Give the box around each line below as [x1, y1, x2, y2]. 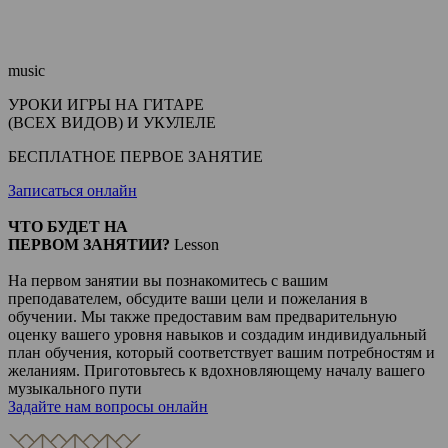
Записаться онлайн [8, 182, 137, 199]
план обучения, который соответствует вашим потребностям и [8, 344, 435, 361]
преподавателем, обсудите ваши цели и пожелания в [8, 290, 368, 307]
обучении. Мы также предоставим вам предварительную [8, 308, 397, 325]
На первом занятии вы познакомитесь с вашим [8, 272, 328, 289]
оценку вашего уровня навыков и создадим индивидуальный [8, 326, 427, 343]
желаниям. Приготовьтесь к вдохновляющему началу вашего [8, 362, 425, 379]
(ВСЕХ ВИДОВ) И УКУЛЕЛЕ [8, 114, 216, 131]
